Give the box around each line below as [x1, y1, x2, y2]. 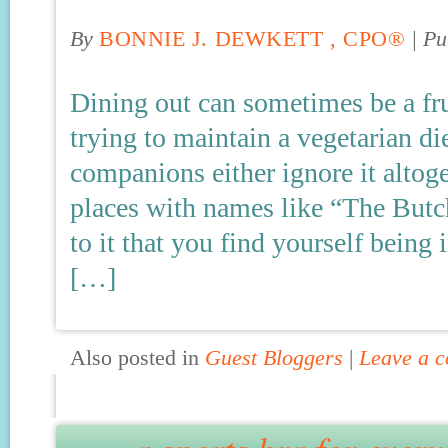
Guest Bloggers [205, 346, 343, 370]
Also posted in [70, 346, 205, 370]
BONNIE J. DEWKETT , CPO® [99, 27, 406, 51]
